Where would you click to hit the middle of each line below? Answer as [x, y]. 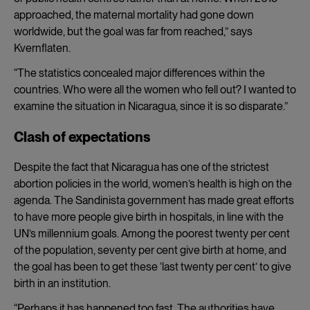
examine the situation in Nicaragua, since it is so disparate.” [151, 106]
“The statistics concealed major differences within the [139, 73]
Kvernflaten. [42, 48]
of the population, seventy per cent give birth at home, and [150, 250]
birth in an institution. [62, 283]
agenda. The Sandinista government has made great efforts [154, 200]
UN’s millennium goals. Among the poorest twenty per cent [152, 233]
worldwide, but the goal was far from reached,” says [133, 31]
